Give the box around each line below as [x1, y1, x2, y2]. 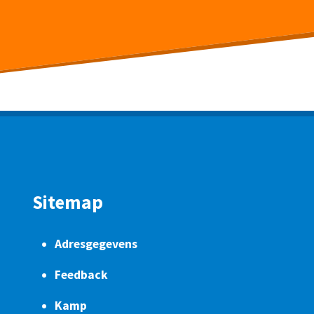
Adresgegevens [55, 236, 137, 252]
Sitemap [32, 190, 103, 214]
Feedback [55, 267, 108, 283]
